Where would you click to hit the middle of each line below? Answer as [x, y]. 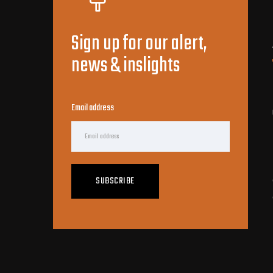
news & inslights [126, 66]
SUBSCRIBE [115, 181]
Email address [93, 108]
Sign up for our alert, [139, 44]
